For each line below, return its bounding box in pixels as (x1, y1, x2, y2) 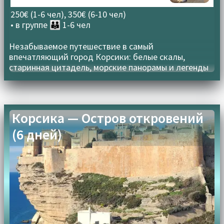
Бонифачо (9, 71, 50, 83)
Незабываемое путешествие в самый (9, 40, 154, 52)
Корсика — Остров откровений (11, 109, 203, 127)
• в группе (10, 18, 48, 30)
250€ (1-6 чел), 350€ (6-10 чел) (10, 8, 126, 20)
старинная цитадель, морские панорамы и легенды (9, 61, 209, 73)
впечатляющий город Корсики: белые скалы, (9, 50, 185, 62)
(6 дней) (11, 125, 62, 143)
